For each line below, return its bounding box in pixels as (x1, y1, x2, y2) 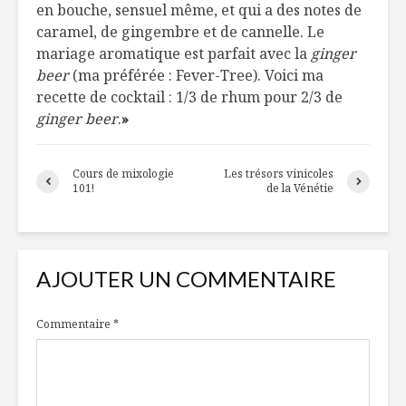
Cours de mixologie (72, 166, 174, 182)
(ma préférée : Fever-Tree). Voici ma (69, 65, 324, 86)
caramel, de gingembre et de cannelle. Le (36, 22, 324, 43)
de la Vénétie (266, 180, 333, 197)
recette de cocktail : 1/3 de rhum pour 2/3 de (36, 87, 343, 108)
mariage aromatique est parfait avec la (36, 43, 311, 64)
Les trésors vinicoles (224, 166, 333, 182)
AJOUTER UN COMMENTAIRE (36, 266, 336, 293)
